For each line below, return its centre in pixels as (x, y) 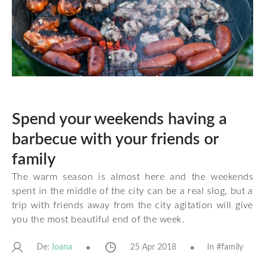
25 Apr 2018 (153, 248)
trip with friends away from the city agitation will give (132, 205)
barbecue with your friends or (115, 139)
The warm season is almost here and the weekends (132, 177)
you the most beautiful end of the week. (98, 219)
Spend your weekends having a (119, 119)
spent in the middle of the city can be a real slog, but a (132, 191)
